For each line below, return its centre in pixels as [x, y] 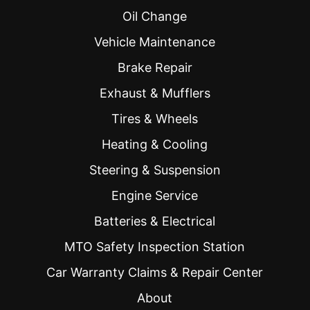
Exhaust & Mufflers [155, 93]
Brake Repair [155, 68]
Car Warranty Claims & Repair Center [155, 273]
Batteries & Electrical [155, 221]
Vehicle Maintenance [155, 42]
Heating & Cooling [155, 145]
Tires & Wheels [155, 119]
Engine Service [155, 196]
